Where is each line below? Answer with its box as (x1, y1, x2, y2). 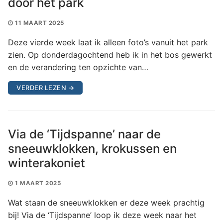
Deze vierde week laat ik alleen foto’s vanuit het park (8, 37, 208, 47)
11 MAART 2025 (15, 19, 64, 26)
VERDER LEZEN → (16, 83, 74, 92)
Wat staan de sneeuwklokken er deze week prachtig (8, 197, 205, 208)
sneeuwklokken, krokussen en (8, 141, 177, 156)
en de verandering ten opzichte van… (8, 62, 148, 72)
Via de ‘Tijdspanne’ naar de (8, 126, 161, 141)
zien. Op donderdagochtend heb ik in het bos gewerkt (8, 49, 212, 60)
